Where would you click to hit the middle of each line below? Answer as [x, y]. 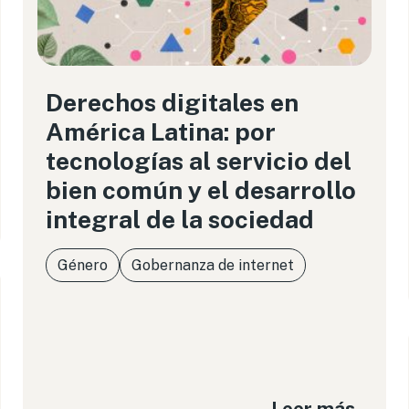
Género [83, 265]
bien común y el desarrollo [201, 190]
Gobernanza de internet [213, 265]
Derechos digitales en [173, 102]
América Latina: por [161, 131]
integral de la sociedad [180, 219]
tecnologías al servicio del [199, 161]
